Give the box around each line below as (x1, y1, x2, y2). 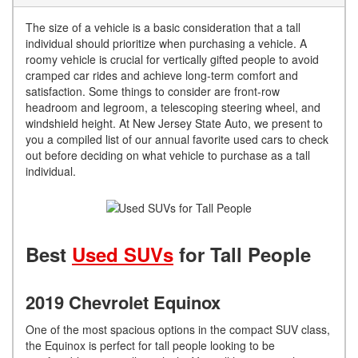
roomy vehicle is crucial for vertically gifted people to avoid (26, 50, 319, 67)
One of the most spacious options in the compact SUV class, (26, 320, 330, 337)
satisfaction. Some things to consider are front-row (26, 82, 280, 99)
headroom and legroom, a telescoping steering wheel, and (26, 98, 320, 115)
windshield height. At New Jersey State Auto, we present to (26, 114, 323, 131)
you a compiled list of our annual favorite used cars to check (26, 130, 328, 147)
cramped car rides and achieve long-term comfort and (26, 66, 298, 83)
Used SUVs (72, 240, 173, 268)
